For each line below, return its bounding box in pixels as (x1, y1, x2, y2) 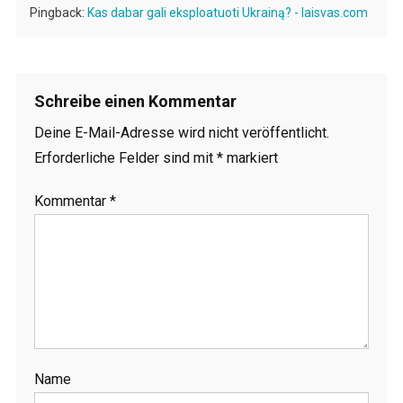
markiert (222, 148, 278, 166)
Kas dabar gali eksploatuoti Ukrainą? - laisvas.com (86, 4, 368, 20)
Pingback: (29, 4, 87, 20)
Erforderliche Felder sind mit (33, 148, 217, 166)
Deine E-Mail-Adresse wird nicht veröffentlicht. (33, 123, 329, 141)
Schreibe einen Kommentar (33, 91, 237, 111)
